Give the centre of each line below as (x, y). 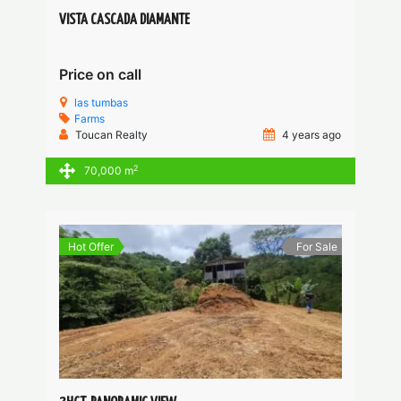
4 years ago (311, 135)
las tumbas (102, 103)
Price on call (101, 75)
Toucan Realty (112, 135)
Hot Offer (91, 247)
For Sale (316, 247)
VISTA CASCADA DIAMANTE (125, 20)
